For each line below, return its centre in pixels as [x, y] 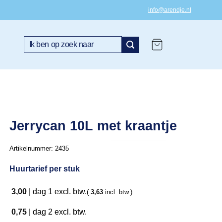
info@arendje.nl [170, 10]
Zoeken [34, 40]
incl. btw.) [118, 192]
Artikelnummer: [32, 149]
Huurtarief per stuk [45, 169]
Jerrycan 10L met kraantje [93, 125]
